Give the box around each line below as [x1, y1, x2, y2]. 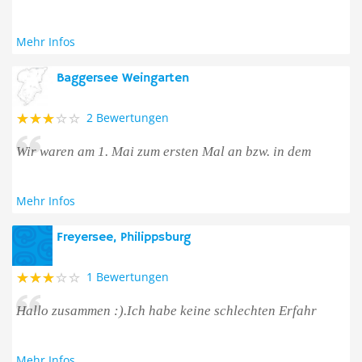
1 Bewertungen [86, 269, 169, 284]
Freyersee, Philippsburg [57, 229, 191, 246]
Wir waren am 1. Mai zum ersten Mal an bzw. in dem [16, 144, 311, 159]
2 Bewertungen [86, 110, 169, 125]
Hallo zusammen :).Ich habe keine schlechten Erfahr [16, 303, 317, 318]
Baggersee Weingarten [57, 70, 189, 86]
